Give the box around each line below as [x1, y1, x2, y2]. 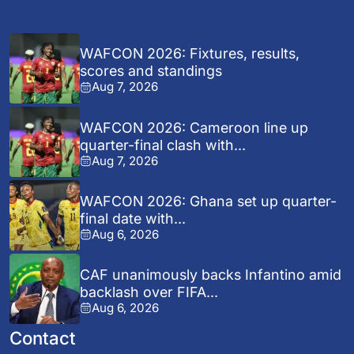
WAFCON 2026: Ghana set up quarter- [80, 192, 337, 209]
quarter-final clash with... [80, 136, 247, 153]
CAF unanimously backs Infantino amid [80, 265, 342, 283]
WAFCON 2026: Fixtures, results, [80, 45, 300, 62]
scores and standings [80, 62, 223, 80]
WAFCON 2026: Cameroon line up [80, 119, 309, 136]
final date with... [80, 209, 186, 227]
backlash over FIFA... [80, 283, 219, 300]
